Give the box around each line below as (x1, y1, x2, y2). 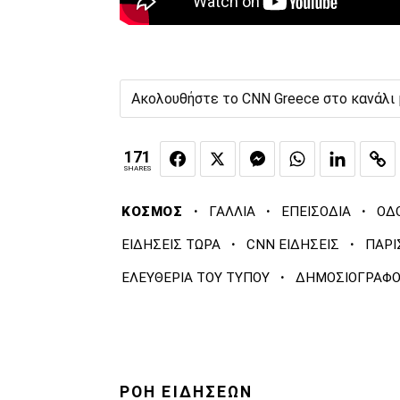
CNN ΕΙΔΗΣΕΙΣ (246, 237, 339, 254)
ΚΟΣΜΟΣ (121, 204, 183, 221)
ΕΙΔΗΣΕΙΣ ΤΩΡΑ (121, 237, 221, 254)
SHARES (124, 163, 151, 172)
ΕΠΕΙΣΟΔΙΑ (280, 204, 351, 221)
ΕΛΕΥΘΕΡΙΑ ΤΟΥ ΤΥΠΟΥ (121, 270, 270, 287)
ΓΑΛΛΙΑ (208, 204, 255, 221)
